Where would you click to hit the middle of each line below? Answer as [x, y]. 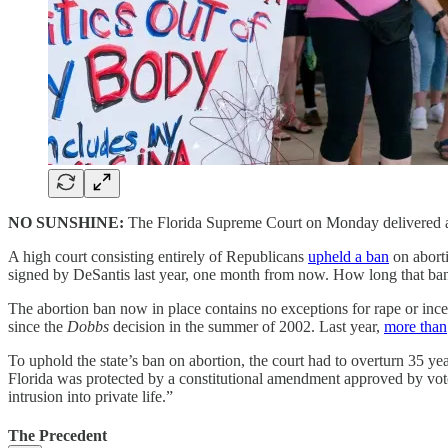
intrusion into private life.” [90, 396]
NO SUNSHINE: [66, 222]
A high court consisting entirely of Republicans [158, 256]
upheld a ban [348, 256]
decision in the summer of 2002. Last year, [246, 326]
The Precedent [57, 435]
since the [37, 326]
